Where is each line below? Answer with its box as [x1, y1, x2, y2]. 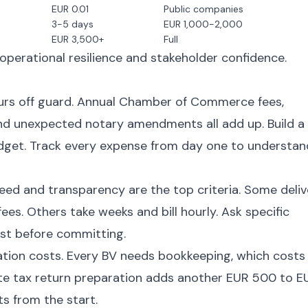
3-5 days [52, 18, 93, 30]
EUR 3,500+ [52, 33, 104, 45]
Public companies [164, 3, 243, 15]
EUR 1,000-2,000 [164, 18, 243, 30]
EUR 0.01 [52, 3, 89, 15]
